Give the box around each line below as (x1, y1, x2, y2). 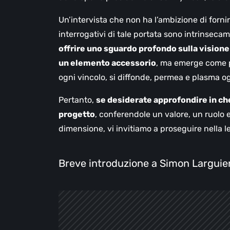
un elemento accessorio (59, 58, 156, 68)
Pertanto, (59, 95, 96, 105)
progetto (59, 109, 95, 120)
